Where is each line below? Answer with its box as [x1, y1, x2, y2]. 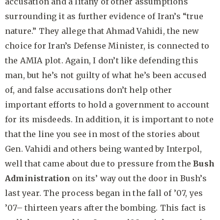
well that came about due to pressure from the [5, 159, 193, 169]
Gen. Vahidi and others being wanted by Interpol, [5, 144, 202, 154]
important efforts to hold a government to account [5, 100, 209, 110]
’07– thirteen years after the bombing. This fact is [5, 203, 206, 213]
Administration [5, 173, 70, 184]
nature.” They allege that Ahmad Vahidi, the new [5, 26, 199, 36]
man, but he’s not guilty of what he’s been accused [5, 70, 207, 81]
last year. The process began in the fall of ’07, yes [5, 188, 203, 198]
